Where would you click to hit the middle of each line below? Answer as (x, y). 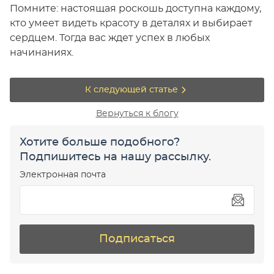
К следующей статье (131, 90)
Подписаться (137, 239)
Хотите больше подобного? (100, 143)
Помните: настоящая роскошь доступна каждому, (135, 9)
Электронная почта (63, 175)
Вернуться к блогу (137, 114)
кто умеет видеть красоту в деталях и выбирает (131, 24)
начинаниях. (42, 53)
